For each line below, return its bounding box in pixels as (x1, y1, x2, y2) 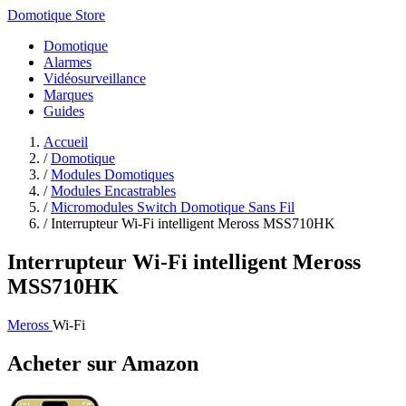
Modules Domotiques (51, 167, 174, 182)
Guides (43, 103, 84, 119)
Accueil (43, 134, 88, 150)
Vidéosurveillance (43, 71, 146, 86)
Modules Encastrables (51, 183, 176, 198)
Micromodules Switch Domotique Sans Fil (51, 199, 295, 215)
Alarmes (43, 54, 92, 70)
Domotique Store (7, 7, 105, 23)
